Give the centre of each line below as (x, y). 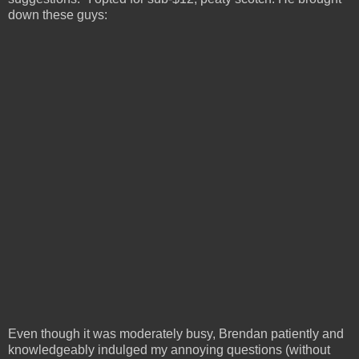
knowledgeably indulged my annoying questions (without (169, 349)
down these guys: (58, 14)
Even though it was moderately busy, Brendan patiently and (176, 333)
